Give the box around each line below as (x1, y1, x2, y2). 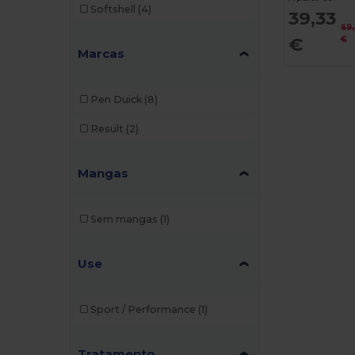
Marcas (78, 45, 125, 61)
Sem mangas (90, 213, 158, 226)
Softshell (90, 3, 136, 16)
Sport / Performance (90, 303, 196, 316)
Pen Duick (90, 94, 142, 106)
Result (90, 123, 124, 136)
